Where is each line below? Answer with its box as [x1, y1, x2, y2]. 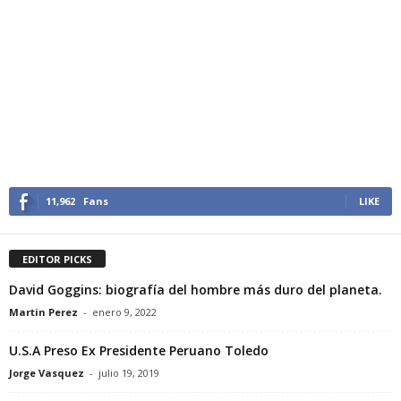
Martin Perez [9, 304, 78, 319]
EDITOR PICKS [22, 252, 92, 266]
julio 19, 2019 [98, 365, 159, 380]
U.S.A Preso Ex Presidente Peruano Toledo [9, 341, 269, 359]
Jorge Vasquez [9, 365, 84, 380]
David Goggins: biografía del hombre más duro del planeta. [9, 280, 382, 298]
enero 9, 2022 [92, 304, 157, 319]
